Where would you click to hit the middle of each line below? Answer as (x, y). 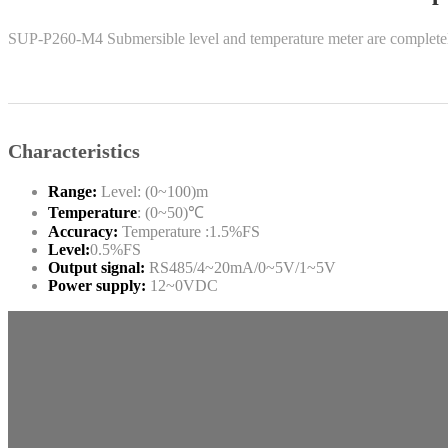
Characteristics (74, 151)
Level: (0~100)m (160, 192)
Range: (74, 192)
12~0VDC (184, 286)
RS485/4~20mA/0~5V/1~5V (242, 268)
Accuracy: (83, 232)
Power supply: (99, 286)
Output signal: (98, 268)
